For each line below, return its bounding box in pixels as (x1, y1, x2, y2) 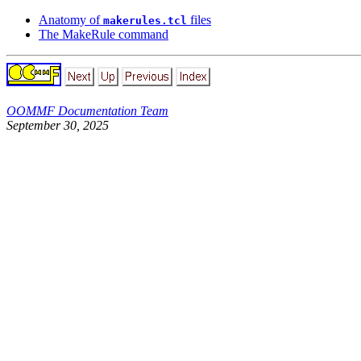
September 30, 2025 (6, 118, 109, 132)
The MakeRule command (39, 27, 168, 41)
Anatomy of (39, 12, 103, 27)
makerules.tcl (103, 14, 187, 27)
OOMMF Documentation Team (6, 103, 168, 118)
